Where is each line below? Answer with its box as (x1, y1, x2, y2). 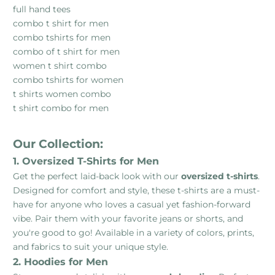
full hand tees (13, 3, 71, 15)
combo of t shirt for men (13, 45, 120, 57)
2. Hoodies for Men (13, 255, 108, 268)
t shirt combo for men (13, 102, 109, 114)
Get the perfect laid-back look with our (13, 170, 181, 182)
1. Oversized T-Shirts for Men (13, 155, 159, 167)
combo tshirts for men (13, 31, 110, 43)
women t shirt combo (13, 60, 107, 71)
